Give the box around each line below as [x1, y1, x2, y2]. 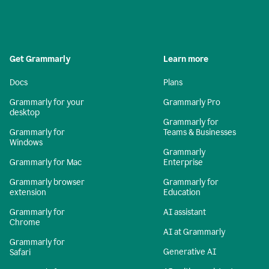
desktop [10, 107, 40, 118]
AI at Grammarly [163, 227, 225, 237]
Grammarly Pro [163, 97, 220, 107]
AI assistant [163, 207, 206, 217]
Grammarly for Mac [10, 157, 82, 168]
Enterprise [163, 157, 203, 168]
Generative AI [163, 247, 216, 257]
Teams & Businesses [163, 127, 236, 138]
